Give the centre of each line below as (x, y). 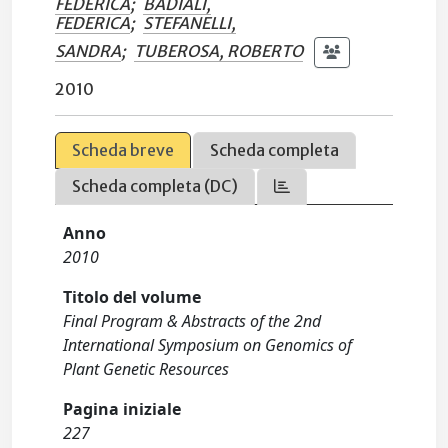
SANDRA (88, 50)
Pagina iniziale (122, 409)
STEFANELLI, (190, 23)
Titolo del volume (132, 297)
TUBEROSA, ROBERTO (219, 50)
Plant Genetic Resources (146, 369)
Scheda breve (123, 150)
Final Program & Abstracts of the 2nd (192, 321)
